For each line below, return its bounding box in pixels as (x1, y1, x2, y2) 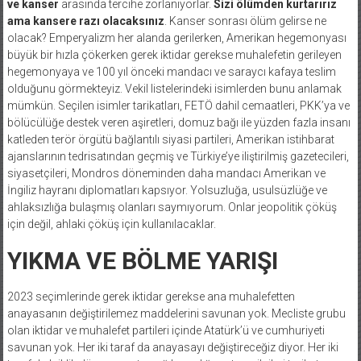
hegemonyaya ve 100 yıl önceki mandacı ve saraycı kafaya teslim (6, 64, 336, 78)
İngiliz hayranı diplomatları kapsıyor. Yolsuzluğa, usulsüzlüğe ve (6, 183, 327, 197)
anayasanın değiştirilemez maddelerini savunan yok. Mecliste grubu (6, 306, 346, 320)
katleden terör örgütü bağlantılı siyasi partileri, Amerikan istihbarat (6, 132, 334, 146)
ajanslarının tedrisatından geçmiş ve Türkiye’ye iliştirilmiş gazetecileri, (6, 149, 349, 163)
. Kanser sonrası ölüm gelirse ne (164, 14, 326, 27)
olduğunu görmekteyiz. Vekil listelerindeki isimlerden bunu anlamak (6, 81, 342, 95)
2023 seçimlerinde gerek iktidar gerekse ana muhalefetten (6, 289, 295, 303)
